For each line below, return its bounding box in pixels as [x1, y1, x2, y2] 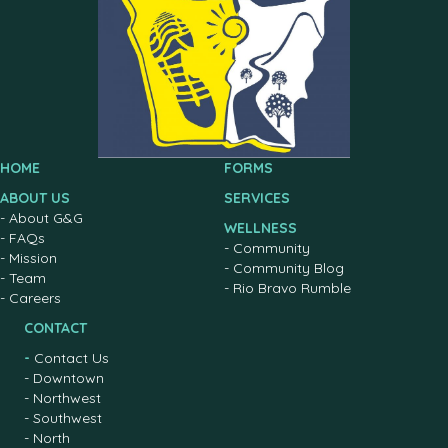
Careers [9, 288, 61, 307]
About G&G [9, 208, 83, 227]
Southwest [33, 408, 102, 427]
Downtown [33, 368, 104, 387]
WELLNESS [224, 218, 297, 237]
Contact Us [34, 348, 109, 367]
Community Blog [233, 258, 344, 277]
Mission [9, 248, 57, 267]
